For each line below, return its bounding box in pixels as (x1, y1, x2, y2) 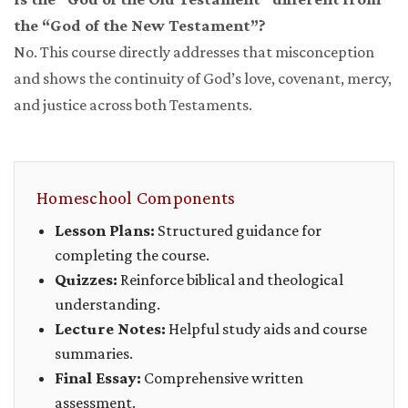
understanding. (55, 295, 160, 314)
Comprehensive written (141, 369, 303, 388)
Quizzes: (55, 270, 117, 290)
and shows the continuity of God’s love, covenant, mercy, (14, 69, 392, 88)
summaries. (55, 344, 133, 363)
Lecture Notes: (55, 320, 166, 339)
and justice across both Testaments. (14, 96, 252, 115)
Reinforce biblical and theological (117, 270, 343, 290)
